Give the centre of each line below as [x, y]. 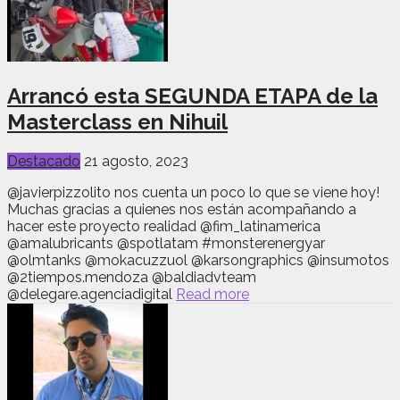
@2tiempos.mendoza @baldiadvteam [132, 277]
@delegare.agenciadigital [92, 294]
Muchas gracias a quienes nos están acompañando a [182, 209]
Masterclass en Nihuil [117, 121]
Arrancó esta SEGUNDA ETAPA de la [192, 96]
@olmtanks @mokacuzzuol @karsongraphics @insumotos [198, 260]
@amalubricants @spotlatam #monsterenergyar [166, 243]
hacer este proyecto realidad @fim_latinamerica [164, 226]
